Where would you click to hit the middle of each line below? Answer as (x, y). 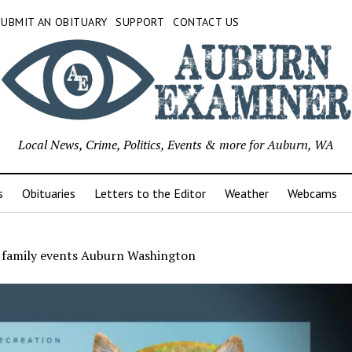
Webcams (312, 194)
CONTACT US (206, 22)
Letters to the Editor (150, 194)
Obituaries (48, 194)
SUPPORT (140, 22)
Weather (246, 194)
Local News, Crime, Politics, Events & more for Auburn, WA (176, 145)
